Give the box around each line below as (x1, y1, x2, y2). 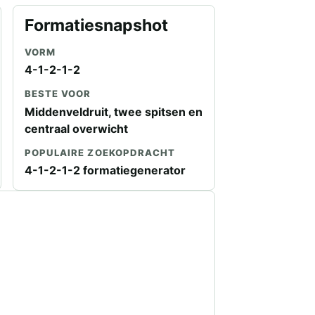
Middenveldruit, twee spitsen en (24, 104, 202, 119)
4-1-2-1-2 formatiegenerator (24, 163, 186, 178)
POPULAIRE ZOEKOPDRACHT (24, 147, 176, 159)
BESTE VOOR (24, 88, 91, 100)
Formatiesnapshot (24, 15, 168, 35)
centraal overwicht (24, 121, 128, 136)
